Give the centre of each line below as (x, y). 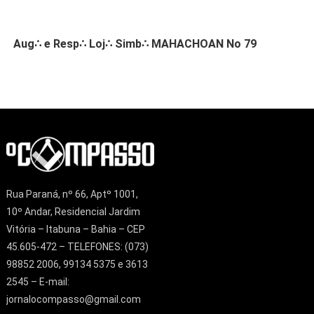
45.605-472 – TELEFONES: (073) (77, 246)
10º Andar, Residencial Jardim (73, 211)
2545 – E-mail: (37, 281)
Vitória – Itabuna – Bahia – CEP (75, 229)
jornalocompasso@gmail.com (73, 299)
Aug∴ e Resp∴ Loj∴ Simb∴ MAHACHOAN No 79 (135, 44)
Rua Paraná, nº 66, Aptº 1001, (72, 194)
